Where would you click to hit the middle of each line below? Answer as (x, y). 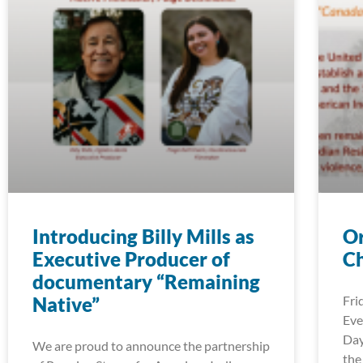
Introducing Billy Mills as (143, 236)
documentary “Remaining (146, 281)
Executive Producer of (131, 258)
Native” (66, 304)
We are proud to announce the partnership (151, 345)
